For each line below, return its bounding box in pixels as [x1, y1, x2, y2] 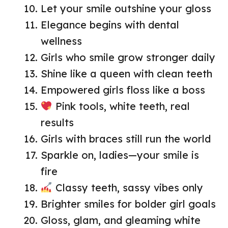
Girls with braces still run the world [41, 132, 211, 146]
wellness [41, 35, 82, 48]
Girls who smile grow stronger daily [41, 51, 215, 64]
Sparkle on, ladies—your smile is [41, 149, 199, 162]
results [41, 116, 74, 129]
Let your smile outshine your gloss [41, 2, 211, 15]
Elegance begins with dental [41, 18, 179, 32]
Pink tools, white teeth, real [52, 100, 190, 113]
